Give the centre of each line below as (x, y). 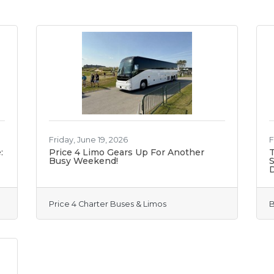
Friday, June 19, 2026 (88, 140)
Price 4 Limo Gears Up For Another (127, 152)
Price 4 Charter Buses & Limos (108, 204)
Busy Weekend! (83, 161)
